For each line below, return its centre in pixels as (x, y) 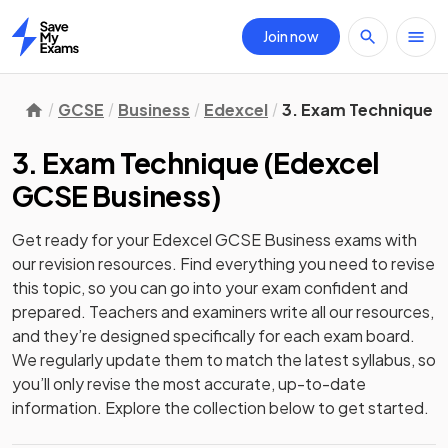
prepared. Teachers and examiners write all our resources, (223, 311)
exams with (374, 239)
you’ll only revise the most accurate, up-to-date (189, 383)
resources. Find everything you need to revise (265, 263)
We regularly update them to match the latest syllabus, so (224, 359)
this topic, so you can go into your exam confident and (210, 287)
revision (67, 263)
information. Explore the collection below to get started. (220, 407)
